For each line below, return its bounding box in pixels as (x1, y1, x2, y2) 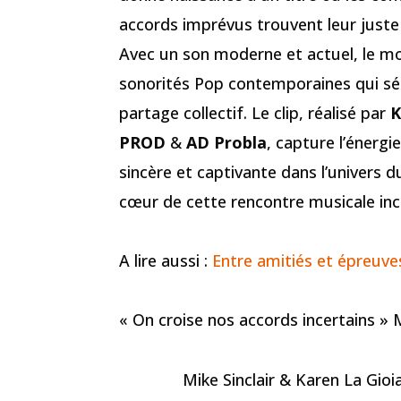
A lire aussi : (119, 250, 212, 272)
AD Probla (186, 131, 267, 153)
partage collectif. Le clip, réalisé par (119, 101, 390, 124)
